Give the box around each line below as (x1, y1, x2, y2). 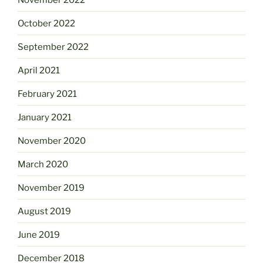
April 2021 (18, 65, 60, 76)
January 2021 (18, 112, 72, 123)
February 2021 (18, 88, 77, 99)
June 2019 (18, 229, 60, 240)
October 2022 (18, 18, 75, 29)
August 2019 (18, 205, 71, 217)
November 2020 (18, 135, 86, 146)
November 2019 (18, 182, 85, 193)
